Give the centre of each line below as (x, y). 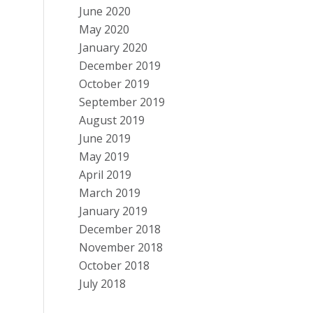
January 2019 (114, 211)
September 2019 (122, 102)
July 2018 (103, 284)
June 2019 (105, 138)
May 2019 (104, 156)
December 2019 (120, 66)
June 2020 (105, 11)
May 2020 (104, 29)
